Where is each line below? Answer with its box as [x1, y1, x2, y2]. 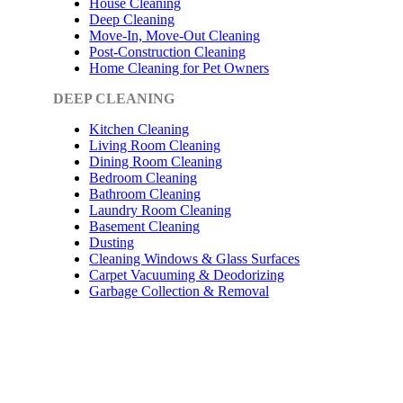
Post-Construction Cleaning [89, 43, 246, 59]
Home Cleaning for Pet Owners [89, 59, 270, 76]
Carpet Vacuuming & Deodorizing [89, 266, 285, 282]
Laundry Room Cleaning [89, 201, 232, 218]
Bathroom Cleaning [89, 185, 201, 201]
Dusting [89, 234, 135, 250]
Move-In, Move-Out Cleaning [89, 27, 261, 43]
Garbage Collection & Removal [89, 282, 270, 299]
